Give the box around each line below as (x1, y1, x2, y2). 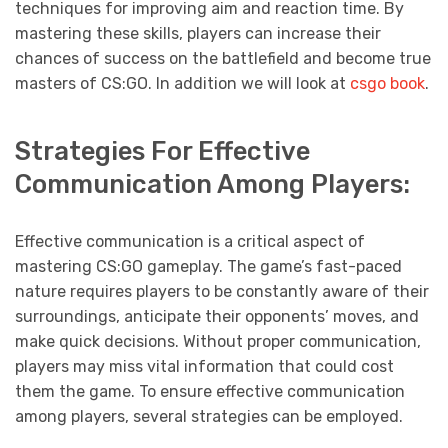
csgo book (350, 74, 425, 94)
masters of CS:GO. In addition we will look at (15, 74, 350, 94)
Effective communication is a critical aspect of (15, 231, 365, 251)
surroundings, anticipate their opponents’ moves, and (15, 306, 419, 326)
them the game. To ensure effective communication (15, 381, 405, 401)
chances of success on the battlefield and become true (15, 49, 431, 69)
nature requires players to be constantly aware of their (15, 281, 429, 301)
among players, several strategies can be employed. (15, 406, 403, 426)
